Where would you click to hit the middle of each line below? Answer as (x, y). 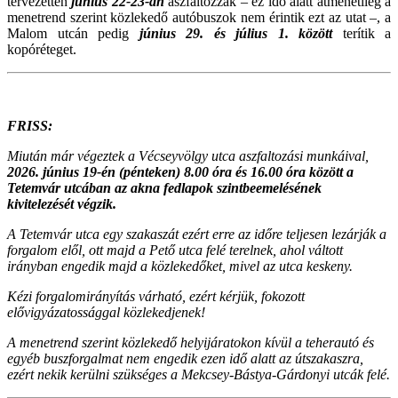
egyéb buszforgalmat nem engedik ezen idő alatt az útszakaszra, (185, 358)
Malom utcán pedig (73, 33)
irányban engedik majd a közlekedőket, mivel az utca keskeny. (180, 266)
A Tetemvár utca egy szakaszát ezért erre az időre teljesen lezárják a (197, 234)
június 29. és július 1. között (235, 33)
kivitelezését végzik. (62, 203)
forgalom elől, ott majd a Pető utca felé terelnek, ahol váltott (175, 250)
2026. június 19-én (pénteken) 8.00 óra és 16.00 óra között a (180, 171)
